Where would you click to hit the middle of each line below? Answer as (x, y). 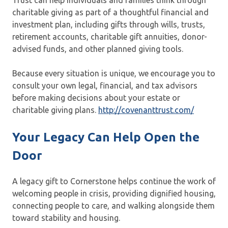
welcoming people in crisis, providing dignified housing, (114, 194)
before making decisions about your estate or (96, 98)
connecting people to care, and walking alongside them (113, 206)
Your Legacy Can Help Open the (106, 137)
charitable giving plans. (55, 110)
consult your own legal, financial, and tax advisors (105, 86)
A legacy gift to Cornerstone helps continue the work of (114, 181)
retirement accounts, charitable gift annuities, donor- (110, 37)
